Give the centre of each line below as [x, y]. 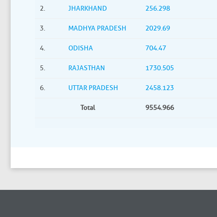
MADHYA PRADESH [97, 28]
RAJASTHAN [86, 68]
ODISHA [80, 48]
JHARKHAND [87, 8]
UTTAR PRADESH [93, 88]
